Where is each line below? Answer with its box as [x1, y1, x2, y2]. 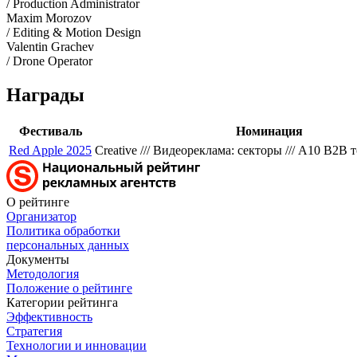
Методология [6, 266, 79, 280]
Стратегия [6, 324, 62, 338]
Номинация [236, 124, 303, 138]
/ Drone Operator [6, 54, 92, 69]
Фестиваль [18, 124, 82, 138]
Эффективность [6, 309, 92, 324]
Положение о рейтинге [6, 280, 132, 295]
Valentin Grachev [6, 40, 94, 54]
